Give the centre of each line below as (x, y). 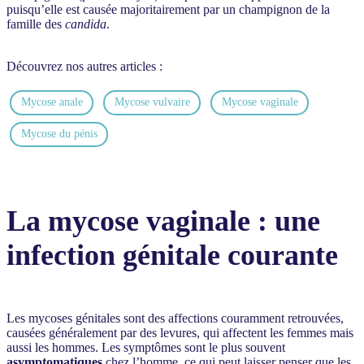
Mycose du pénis (59, 134)
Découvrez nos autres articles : (84, 66)
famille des (34, 24)
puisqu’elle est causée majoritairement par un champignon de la (168, 9)
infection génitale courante (172, 255)
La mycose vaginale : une (163, 221)
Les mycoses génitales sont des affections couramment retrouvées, (175, 318)
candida (84, 24)
